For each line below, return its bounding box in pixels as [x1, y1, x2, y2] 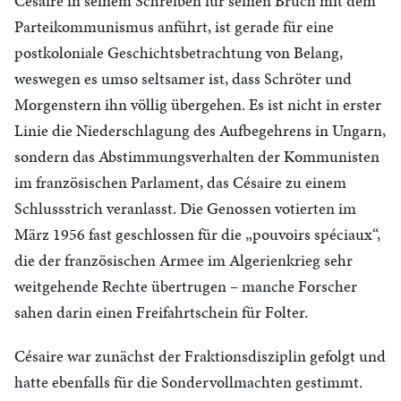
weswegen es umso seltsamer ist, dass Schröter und [14, 67, 352, 90]
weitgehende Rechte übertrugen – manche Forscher [14, 275, 357, 297]
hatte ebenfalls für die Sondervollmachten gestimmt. [14, 371, 363, 393]
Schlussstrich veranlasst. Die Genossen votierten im [14, 197, 356, 219]
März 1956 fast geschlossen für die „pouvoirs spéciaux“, [14, 223, 380, 245]
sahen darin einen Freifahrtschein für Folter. [14, 301, 308, 323]
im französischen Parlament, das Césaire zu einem [14, 171, 346, 193]
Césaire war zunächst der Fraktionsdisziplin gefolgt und [14, 345, 386, 367]
